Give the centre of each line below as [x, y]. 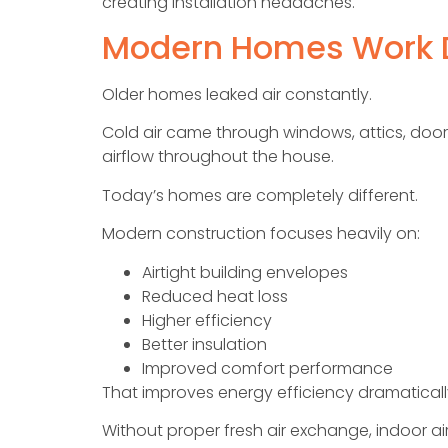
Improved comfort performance [267, 368]
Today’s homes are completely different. [260, 195]
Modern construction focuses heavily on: [261, 234]
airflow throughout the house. [218, 157]
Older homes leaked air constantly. [237, 94]
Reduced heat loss [215, 296]
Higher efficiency [207, 320]
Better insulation [204, 344]
